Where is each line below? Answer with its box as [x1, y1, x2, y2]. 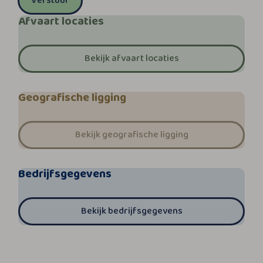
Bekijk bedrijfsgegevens [80, 204, 183, 218]
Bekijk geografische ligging [75, 127, 188, 142]
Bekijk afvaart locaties [84, 51, 179, 66]
